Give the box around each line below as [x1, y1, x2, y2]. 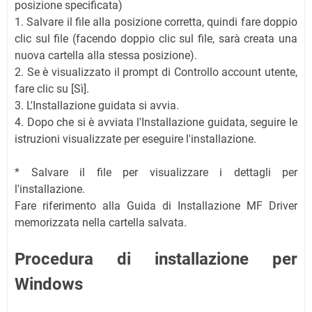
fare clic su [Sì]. [15, 81, 89, 95]
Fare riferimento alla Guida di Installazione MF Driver [15, 198, 297, 212]
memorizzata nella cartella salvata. [15, 215, 187, 229]
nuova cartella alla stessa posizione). [15, 48, 197, 62]
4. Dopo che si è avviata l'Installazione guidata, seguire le [15, 115, 297, 129]
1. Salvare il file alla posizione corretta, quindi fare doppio [15, 15, 297, 29]
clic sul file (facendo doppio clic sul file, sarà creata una [15, 31, 297, 45]
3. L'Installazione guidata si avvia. [15, 98, 179, 112]
